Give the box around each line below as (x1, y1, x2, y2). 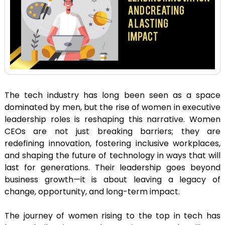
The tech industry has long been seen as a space (5, 89, 220, 101)
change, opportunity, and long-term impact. (5, 186, 180, 198)
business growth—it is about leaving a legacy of (5, 174, 220, 186)
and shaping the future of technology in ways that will (5, 150, 220, 162)
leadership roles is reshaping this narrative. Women (5, 114, 220, 126)
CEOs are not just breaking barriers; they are (5, 126, 220, 138)
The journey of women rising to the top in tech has (5, 210, 220, 222)
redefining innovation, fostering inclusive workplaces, (5, 138, 220, 150)
